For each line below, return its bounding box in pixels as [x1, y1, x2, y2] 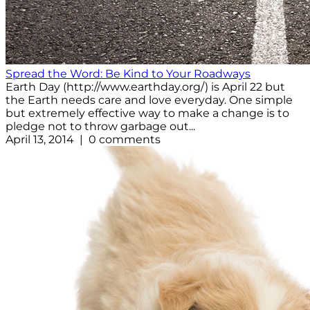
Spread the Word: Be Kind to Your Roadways [6, 67, 250, 81]
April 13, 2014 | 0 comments [6, 133, 161, 147]
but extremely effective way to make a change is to [6, 107, 289, 120]
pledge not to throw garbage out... [6, 120, 195, 134]
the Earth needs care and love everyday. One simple [6, 93, 293, 107]
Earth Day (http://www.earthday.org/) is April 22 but [6, 80, 285, 94]
